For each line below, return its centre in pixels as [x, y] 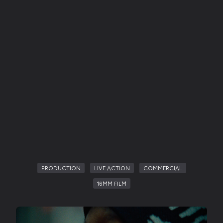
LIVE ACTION [112, 168]
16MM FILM [111, 183]
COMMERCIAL [163, 168]
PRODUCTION [61, 168]
